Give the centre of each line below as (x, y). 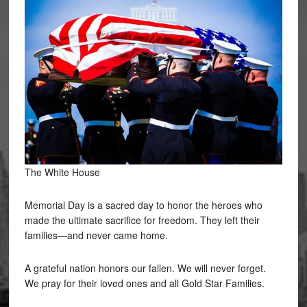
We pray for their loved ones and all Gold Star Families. (144, 283)
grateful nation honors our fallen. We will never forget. (149, 268)
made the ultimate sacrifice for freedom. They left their (142, 220)
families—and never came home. (96, 235)
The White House (62, 172)
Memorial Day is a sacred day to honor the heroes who (143, 205)
